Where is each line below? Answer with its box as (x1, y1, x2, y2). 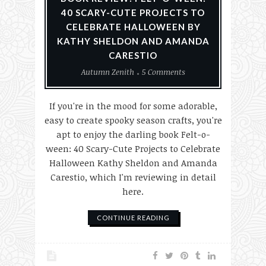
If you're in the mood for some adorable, (49, 100, 217, 112)
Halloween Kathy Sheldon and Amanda (49, 157, 217, 169)
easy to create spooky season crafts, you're (44, 114, 222, 126)
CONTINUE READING (96, 214, 170, 221)
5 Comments (141, 66, 185, 77)
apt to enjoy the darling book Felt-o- (56, 128, 210, 140)
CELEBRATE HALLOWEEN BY (65, 21, 201, 32)
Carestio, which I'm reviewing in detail (50, 171, 216, 183)
